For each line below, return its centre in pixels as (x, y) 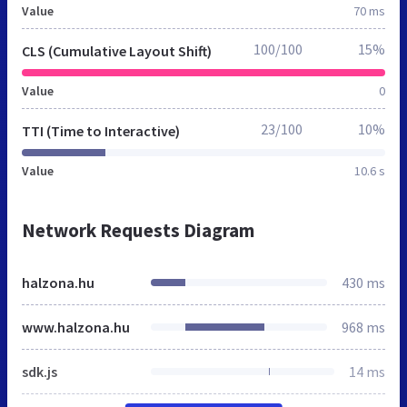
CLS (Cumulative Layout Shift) (117, 50)
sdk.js (40, 371)
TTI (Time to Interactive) (101, 130)
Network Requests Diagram (138, 230)
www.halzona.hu (76, 327)
